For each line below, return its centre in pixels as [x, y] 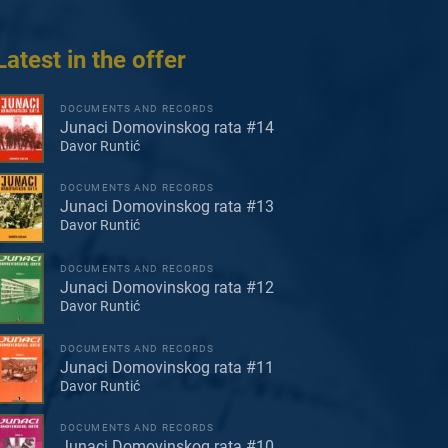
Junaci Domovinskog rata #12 [167, 287]
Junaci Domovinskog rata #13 [167, 207]
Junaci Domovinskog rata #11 [167, 367]
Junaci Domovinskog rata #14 [167, 127]
